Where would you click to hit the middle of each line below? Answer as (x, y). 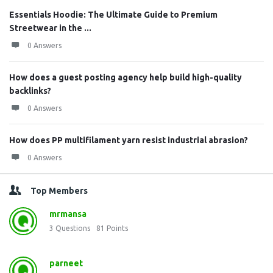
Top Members (59, 191)
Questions (73, 228)
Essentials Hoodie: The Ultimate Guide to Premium (113, 15)
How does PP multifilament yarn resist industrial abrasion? (129, 140)
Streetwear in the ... (50, 28)
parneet (66, 263)
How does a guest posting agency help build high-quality (126, 77)
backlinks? (30, 91)
